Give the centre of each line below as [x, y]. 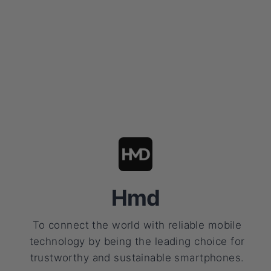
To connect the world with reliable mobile [137, 225]
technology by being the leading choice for [137, 242]
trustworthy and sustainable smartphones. [137, 258]
